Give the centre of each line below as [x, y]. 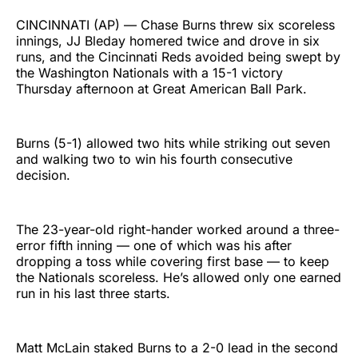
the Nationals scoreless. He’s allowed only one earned [179, 277]
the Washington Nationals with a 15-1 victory [149, 72]
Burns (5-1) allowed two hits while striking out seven [173, 143]
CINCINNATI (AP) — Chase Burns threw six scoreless [175, 24]
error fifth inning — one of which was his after [154, 245]
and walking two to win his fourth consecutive [154, 159]
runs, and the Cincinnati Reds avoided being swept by [178, 56]
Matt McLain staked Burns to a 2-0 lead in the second [177, 347]
